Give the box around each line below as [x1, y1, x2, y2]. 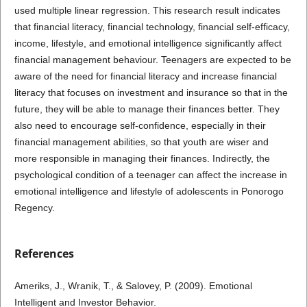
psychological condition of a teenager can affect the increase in [14, 169, 287, 180]
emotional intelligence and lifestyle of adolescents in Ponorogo [14, 186, 284, 197]
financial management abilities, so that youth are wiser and [14, 136, 269, 147]
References [14, 246, 74, 262]
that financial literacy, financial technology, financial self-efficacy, [14, 21, 290, 32]
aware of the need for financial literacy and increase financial [14, 71, 277, 82]
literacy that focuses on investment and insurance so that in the [14, 87, 288, 98]
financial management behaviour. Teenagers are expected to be [14, 54, 291, 65]
